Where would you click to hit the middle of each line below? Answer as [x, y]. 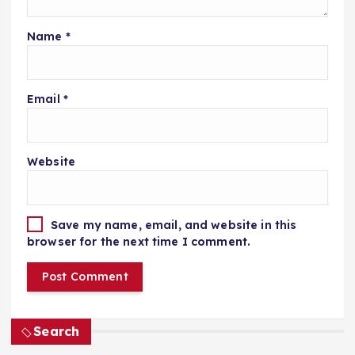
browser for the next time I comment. [139, 242]
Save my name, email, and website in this [174, 225]
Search [57, 331]
